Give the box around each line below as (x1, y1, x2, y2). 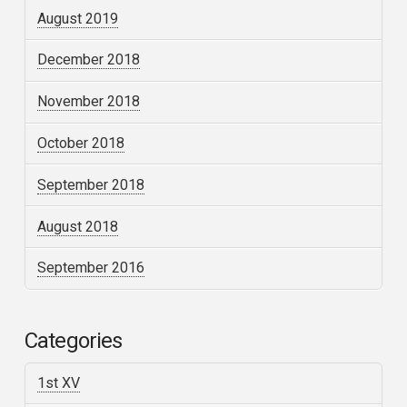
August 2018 (37, 217, 119, 235)
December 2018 (37, 51, 141, 69)
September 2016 (37, 259, 145, 277)
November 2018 (37, 93, 141, 111)
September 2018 (37, 175, 145, 194)
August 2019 (37, 9, 119, 27)
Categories (24, 327, 123, 353)
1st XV (37, 374, 81, 392)
